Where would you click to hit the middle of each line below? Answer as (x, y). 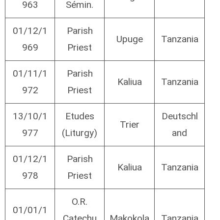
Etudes (80, 116)
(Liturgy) (80, 133)
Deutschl (179, 116)
